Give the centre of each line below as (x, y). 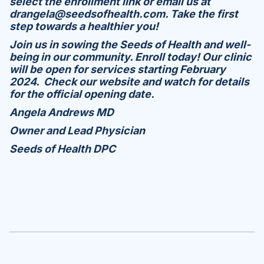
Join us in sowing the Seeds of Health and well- (130, 45)
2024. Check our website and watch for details (129, 82)
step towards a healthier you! (84, 27)
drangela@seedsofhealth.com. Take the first (124, 14)
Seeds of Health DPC (62, 149)
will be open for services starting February (118, 70)
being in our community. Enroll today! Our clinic (131, 57)
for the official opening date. (82, 94)
